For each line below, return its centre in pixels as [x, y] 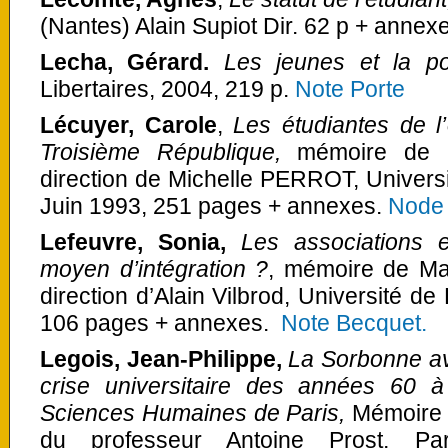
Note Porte [350, 88]
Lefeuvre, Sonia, [140, 242]
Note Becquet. [354, 323]
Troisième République [157, 152]
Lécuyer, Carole [128, 125]
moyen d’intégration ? [154, 269]
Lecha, [76, 61]
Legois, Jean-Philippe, [161, 359]
